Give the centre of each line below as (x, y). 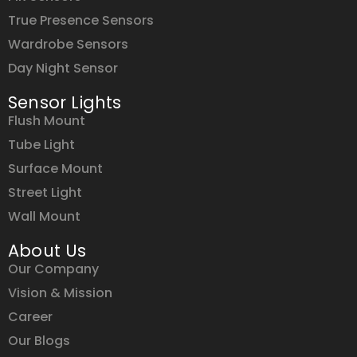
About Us (47, 250)
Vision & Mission (60, 292)
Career (30, 316)
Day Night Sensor (63, 68)
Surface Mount (55, 168)
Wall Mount (44, 216)
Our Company (53, 269)
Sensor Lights (65, 102)
